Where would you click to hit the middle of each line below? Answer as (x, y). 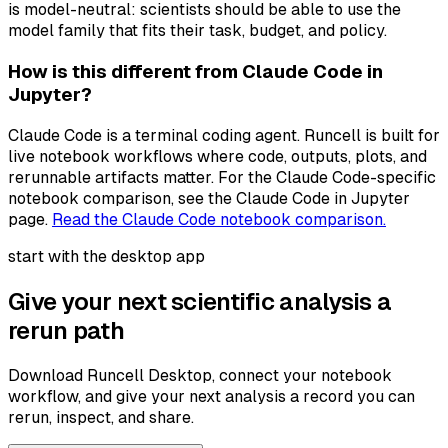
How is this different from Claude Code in (195, 71)
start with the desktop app (106, 256)
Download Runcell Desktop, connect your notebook (200, 375)
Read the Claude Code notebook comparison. (219, 219)
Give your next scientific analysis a (200, 301)
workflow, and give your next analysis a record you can (211, 396)
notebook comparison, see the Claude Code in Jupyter (209, 198)
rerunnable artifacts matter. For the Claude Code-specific (222, 177)
